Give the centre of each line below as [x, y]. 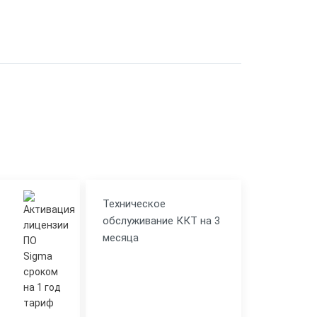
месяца [121, 237]
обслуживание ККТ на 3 [162, 220]
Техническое [134, 203]
